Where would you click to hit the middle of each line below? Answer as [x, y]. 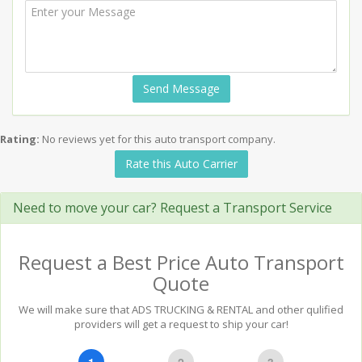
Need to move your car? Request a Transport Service [173, 208]
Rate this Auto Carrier [181, 164]
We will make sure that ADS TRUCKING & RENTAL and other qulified [181, 309]
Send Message [181, 88]
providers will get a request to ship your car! [181, 324]
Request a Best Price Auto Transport [181, 262]
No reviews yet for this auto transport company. [159, 139]
